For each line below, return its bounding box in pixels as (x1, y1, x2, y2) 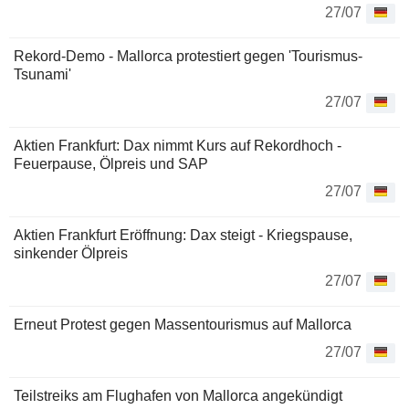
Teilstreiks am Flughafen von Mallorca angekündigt (14, 388, 342, 404)
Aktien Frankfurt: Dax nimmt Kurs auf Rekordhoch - (14, 138, 341, 154)
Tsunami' (14, 67, 71, 83)
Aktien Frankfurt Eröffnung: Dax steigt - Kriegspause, (14, 227, 352, 244)
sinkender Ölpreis (14, 246, 128, 262)
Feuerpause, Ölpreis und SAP (14, 156, 208, 173)
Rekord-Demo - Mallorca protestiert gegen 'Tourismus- (14, 48, 362, 65)
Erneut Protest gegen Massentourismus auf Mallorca (14, 317, 351, 333)
